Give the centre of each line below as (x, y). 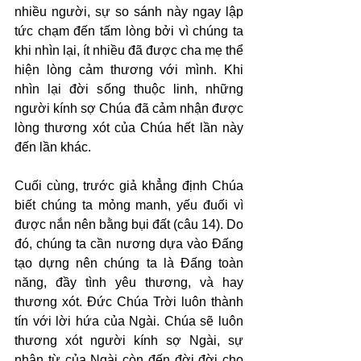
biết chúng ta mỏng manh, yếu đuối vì (129, 205)
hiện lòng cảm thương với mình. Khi (129, 70)
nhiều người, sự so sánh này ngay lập (129, 12)
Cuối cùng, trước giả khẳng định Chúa (129, 186)
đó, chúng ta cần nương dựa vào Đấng (129, 244)
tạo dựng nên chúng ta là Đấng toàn (129, 263)
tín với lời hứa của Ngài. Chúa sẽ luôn (129, 321)
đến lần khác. (53, 147)
